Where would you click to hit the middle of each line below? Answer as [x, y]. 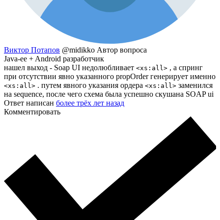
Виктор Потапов [32, 50]
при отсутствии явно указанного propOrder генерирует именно [110, 76]
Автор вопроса [122, 50]
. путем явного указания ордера [90, 85]
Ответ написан [30, 103]
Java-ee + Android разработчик [54, 58]
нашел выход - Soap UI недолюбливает [70, 67]
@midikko [79, 50]
